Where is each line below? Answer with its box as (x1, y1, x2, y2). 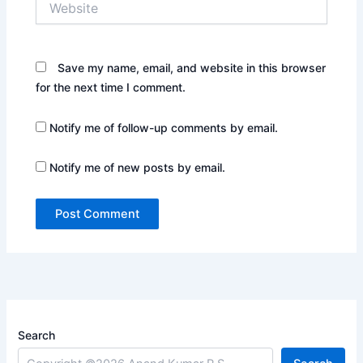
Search (18, 327, 56, 342)
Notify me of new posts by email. (49, 160, 226, 175)
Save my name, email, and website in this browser (58, 61, 327, 75)
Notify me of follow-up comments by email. (49, 120, 279, 135)
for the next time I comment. (36, 80, 186, 95)
